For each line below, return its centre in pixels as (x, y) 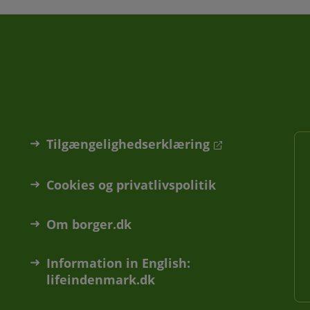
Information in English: (119, 263)
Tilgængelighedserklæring (128, 144)
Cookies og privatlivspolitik (131, 184)
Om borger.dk (89, 224)
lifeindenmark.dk (101, 280)
